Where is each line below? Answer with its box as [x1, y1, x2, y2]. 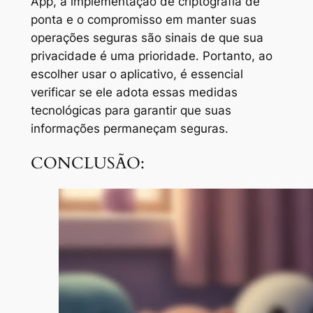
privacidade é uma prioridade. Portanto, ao [30, 48, 272, 63]
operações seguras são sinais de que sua [30, 30, 263, 45]
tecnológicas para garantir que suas [30, 103, 231, 117]
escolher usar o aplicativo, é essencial [30, 66, 243, 81]
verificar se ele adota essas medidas [30, 85, 238, 99]
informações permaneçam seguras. [30, 121, 228, 136]
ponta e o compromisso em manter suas [30, 12, 256, 27]
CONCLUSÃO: [30, 152, 145, 174]
